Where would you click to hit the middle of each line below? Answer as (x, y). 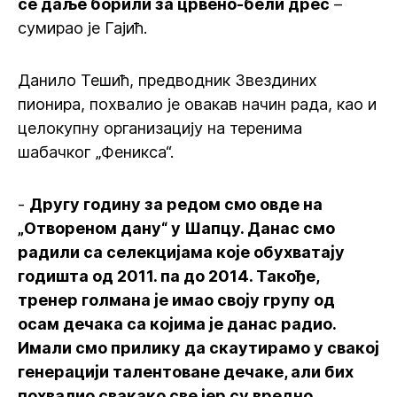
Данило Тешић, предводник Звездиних (167, 80)
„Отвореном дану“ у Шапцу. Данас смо (176, 228)
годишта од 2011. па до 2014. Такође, (168, 276)
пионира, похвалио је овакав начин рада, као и (197, 104)
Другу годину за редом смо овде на (176, 204)
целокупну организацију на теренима (160, 128)
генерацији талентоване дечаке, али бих (186, 372)
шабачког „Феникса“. (96, 152)
